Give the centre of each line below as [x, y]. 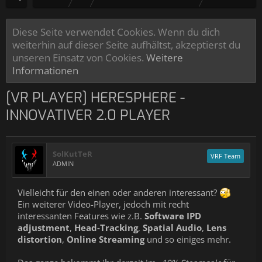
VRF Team [225, 156]
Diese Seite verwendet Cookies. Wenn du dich [116, 32]
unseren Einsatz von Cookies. [79, 57]
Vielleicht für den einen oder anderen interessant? [118, 192]
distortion [40, 239]
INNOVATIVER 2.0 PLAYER [88, 115]
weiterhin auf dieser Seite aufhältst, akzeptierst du [126, 44]
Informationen [45, 70]
